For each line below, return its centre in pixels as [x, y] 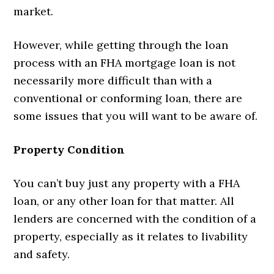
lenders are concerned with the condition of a [135, 218]
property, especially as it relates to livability [131, 236]
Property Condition [69, 149]
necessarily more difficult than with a [113, 80]
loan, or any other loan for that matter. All [124, 201]
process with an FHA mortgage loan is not [125, 62]
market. [34, 11]
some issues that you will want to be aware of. [136, 116]
